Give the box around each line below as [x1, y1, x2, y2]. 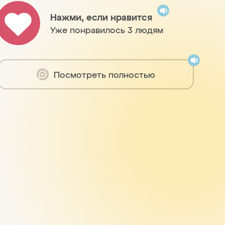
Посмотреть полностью [54, 68, 155, 80]
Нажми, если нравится [50, 10, 152, 23]
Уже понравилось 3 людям [50, 23, 163, 36]
